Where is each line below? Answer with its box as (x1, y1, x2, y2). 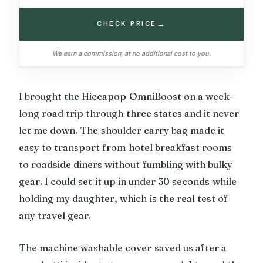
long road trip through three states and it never (19, 107, 240, 119)
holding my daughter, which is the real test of (19, 192, 228, 204)
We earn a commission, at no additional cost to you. (52, 49, 211, 58)
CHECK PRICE (97, 19, 157, 28)
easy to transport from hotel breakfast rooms (19, 141, 232, 153)
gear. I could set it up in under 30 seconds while (19, 175, 237, 187)
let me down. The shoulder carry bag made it (19, 124, 225, 136)
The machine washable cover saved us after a (19, 241, 227, 254)
